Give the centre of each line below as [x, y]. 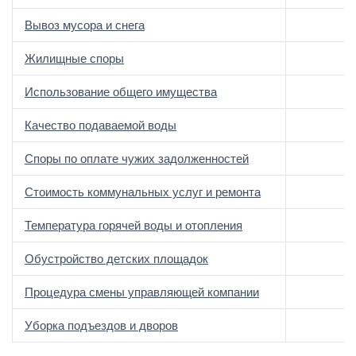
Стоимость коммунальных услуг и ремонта [143, 192]
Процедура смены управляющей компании [142, 292]
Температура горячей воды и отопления [133, 225]
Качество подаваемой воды [101, 125]
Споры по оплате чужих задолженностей [137, 159]
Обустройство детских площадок [116, 259]
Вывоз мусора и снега [85, 25]
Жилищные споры [74, 58]
